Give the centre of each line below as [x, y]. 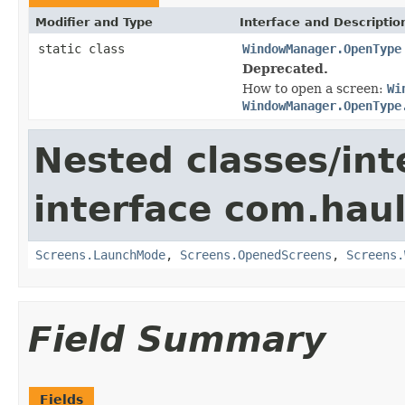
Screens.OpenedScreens [256, 254]
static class [85, 48]
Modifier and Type [94, 22]
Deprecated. [285, 68]
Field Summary [177, 339]
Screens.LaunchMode [100, 254]
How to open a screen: [315, 88]
